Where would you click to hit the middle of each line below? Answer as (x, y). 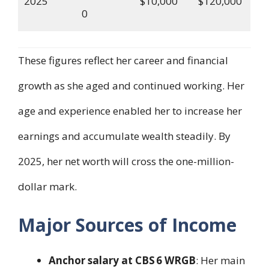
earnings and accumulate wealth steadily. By (124, 136)
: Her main (220, 261)
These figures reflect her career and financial (123, 60)
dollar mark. (47, 186)
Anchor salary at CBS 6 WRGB (122, 261)
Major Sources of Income (127, 225)
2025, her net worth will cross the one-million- (126, 161)
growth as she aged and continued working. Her (131, 85)
